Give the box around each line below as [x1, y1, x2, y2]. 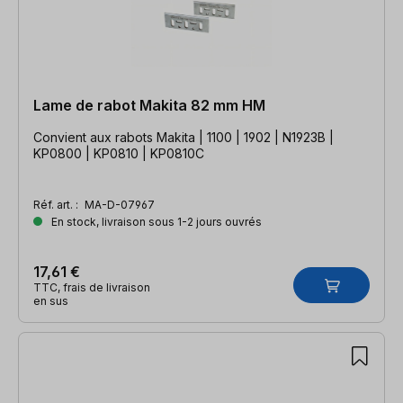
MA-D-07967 [85, 197, 155, 211]
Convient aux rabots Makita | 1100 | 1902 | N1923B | [33, 129, 334, 145]
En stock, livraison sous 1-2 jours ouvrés [49, 214, 262, 228]
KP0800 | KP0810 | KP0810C [33, 145, 204, 161]
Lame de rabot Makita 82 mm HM [33, 95, 265, 114]
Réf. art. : [33, 197, 81, 211]
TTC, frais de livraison [33, 280, 150, 294]
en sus [33, 293, 68, 308]
